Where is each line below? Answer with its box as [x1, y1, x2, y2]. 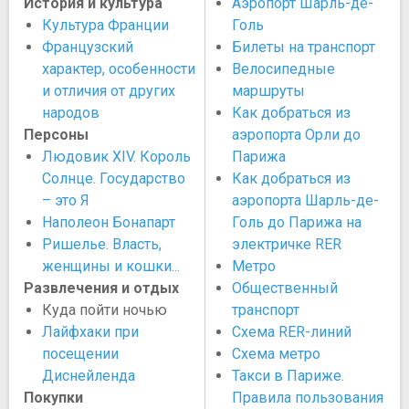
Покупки [24, 389, 83, 406]
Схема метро [232, 345, 320, 362]
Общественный [232, 279, 338, 297]
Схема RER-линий [232, 323, 351, 341]
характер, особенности [42, 60, 195, 78]
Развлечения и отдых [24, 279, 179, 297]
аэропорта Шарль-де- [232, 192, 379, 209]
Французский [42, 38, 133, 56]
